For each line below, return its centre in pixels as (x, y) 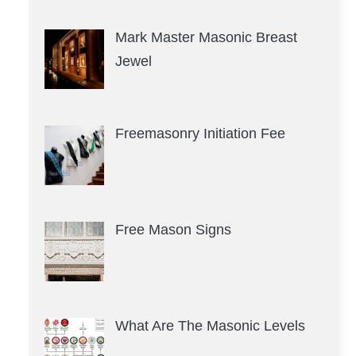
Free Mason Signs (173, 229)
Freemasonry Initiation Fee (200, 133)
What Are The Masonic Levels (210, 325)
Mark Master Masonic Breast (206, 37)
